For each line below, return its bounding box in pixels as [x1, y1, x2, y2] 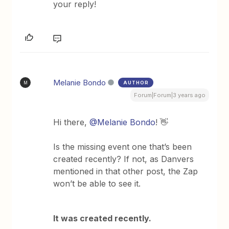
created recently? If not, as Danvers [53, 154, 194, 165]
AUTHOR [123, 80, 149, 86]
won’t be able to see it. [53, 178, 141, 189]
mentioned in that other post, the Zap [53, 166, 198, 177]
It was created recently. [53, 213, 152, 224]
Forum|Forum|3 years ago [133, 91, 205, 99]
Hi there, [53, 117, 90, 128]
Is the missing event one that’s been [53, 142, 192, 152]
